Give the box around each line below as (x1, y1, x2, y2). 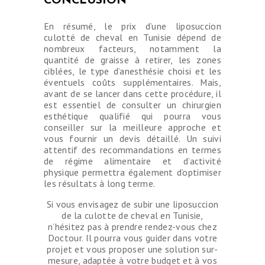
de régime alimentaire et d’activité (44, 154, 221, 167)
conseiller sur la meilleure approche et (44, 121, 221, 133)
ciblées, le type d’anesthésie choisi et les (44, 64, 221, 77)
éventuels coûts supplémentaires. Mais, (44, 76, 221, 88)
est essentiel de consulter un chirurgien (44, 98, 221, 111)
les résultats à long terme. (44, 177, 156, 189)
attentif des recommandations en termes (44, 143, 221, 156)
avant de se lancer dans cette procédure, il (44, 87, 221, 99)
